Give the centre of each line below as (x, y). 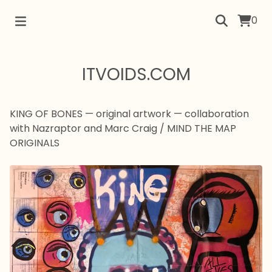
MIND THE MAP (202, 128)
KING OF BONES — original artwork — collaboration (129, 114)
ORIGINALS (35, 143)
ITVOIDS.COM (136, 74)
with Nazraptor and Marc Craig (83, 128)
